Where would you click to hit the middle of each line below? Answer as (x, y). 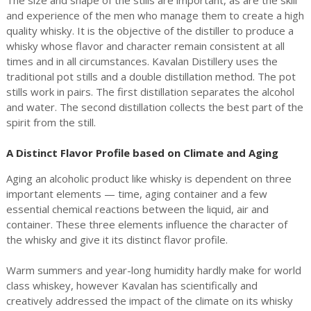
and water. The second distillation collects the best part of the (154, 107)
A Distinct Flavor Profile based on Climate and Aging (142, 152)
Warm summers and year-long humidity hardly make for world (153, 270)
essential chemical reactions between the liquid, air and (137, 209)
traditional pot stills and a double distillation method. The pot (151, 76)
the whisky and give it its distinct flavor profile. (117, 239)
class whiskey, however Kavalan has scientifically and (132, 285)
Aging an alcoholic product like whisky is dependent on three (149, 178)
